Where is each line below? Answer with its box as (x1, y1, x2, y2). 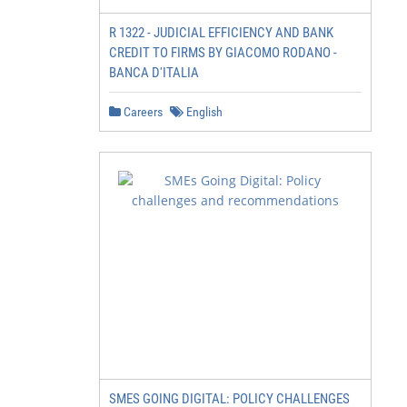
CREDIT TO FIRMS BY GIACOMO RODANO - (109, 45, 337, 61)
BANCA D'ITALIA (109, 65, 199, 81)
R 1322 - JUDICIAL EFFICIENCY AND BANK (109, 25, 333, 41)
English (184, 104, 223, 119)
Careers (121, 104, 163, 119)
